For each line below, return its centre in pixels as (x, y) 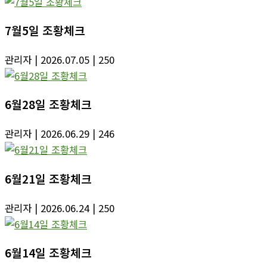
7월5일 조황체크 (45, 31)
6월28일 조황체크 (48, 105)
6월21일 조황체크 (48, 178)
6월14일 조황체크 (48, 252)
